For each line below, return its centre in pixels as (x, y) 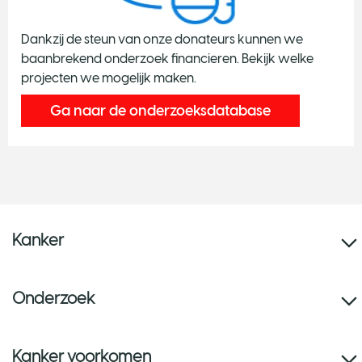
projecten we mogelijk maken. (109, 78)
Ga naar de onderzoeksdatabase (160, 111)
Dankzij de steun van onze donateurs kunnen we (162, 39)
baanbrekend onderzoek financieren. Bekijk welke (167, 59)
